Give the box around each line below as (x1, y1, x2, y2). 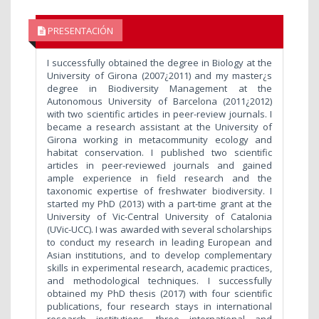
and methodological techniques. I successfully (47, 274, 272, 288)
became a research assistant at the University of (47, 120, 272, 134)
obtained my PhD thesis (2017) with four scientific (47, 287, 272, 300)
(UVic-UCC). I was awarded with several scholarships (47, 223, 272, 236)
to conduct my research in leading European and (47, 236, 272, 249)
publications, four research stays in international (47, 300, 272, 313)
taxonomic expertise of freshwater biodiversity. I (47, 184, 272, 198)
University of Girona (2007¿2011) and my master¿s (47, 69, 272, 83)
